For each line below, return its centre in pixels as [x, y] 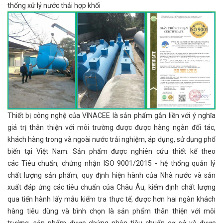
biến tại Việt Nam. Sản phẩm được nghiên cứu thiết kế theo [111, 152]
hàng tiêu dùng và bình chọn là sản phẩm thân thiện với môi [111, 211]
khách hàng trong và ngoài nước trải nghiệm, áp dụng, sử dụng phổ [111, 140]
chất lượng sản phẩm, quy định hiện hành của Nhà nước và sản [111, 175]
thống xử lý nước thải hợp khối [54, 5]
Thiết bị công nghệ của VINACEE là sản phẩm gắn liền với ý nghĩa [111, 116]
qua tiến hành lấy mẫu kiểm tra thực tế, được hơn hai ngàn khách [111, 199]
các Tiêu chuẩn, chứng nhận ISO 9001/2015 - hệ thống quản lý [111, 164]
